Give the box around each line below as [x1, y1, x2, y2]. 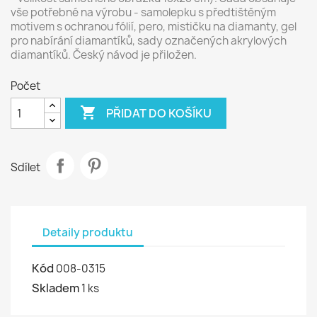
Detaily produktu [42, 224, 133, 240]
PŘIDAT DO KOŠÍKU [104, 105, 212, 121]
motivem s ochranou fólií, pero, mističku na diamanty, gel [11, 19, 296, 34]
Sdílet [11, 159, 40, 175]
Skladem [32, 280, 79, 296]
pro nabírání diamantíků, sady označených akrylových [11, 33, 287, 48]
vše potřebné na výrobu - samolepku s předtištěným [11, 5, 276, 20]
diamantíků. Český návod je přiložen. [11, 47, 197, 62]
